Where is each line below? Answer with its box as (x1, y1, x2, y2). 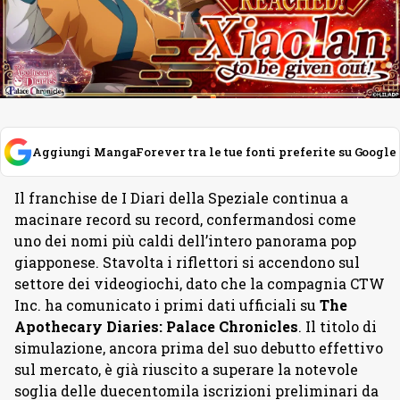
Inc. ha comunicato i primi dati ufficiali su (14, 296, 320, 315)
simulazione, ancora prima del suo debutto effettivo (14, 338, 383, 358)
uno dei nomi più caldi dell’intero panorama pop (14, 231, 356, 251)
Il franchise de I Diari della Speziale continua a (14, 188, 348, 208)
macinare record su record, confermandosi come (14, 210, 356, 229)
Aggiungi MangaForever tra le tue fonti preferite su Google (32, 144, 396, 161)
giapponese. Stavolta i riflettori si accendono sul (14, 253, 360, 272)
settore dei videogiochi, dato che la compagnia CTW (14, 274, 385, 294)
